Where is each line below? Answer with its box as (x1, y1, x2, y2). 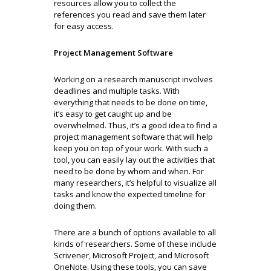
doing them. (54, 200, 97, 211)
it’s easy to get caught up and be (54, 108, 172, 119)
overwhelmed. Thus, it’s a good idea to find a (54, 119, 217, 131)
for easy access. (54, 20, 114, 31)
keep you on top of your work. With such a (54, 142, 208, 154)
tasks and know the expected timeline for (54, 188, 206, 200)
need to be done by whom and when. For (54, 165, 204, 177)
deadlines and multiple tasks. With (54, 85, 180, 96)
